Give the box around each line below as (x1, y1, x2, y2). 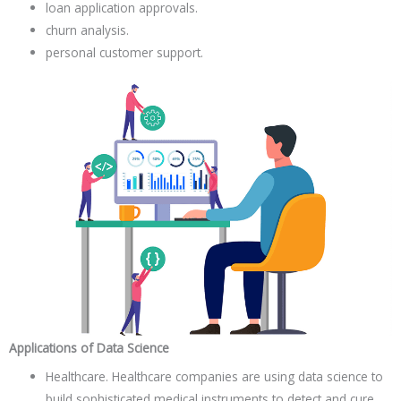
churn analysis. (46, 21, 130, 38)
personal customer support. (46, 43, 204, 61)
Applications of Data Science (9, 339, 169, 357)
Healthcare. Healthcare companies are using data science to (46, 368, 384, 386)
